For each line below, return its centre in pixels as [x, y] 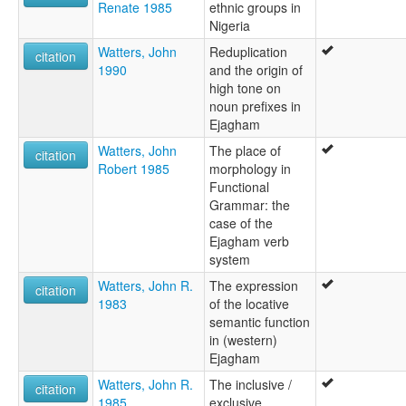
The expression [254, 286]
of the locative [249, 304]
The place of [245, 151]
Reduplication [248, 52]
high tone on [245, 88]
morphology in [250, 169]
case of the [241, 223]
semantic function [260, 322]
